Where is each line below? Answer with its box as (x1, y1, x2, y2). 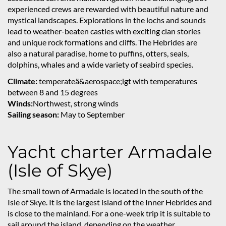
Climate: (8, 76, 37, 86)
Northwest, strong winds (33, 98, 119, 108)
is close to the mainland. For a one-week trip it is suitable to (8, 208, 210, 218)
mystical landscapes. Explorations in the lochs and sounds (8, 15, 206, 25)
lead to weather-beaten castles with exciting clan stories (8, 26, 201, 36)
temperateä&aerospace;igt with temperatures (37, 76, 197, 86)
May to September (59, 109, 125, 119)
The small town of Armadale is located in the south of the (8, 186, 203, 196)
